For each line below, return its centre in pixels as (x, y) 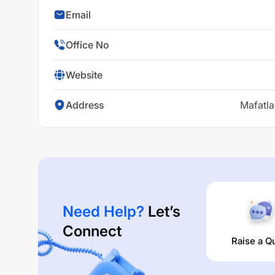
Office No (87, 45)
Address (85, 105)
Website (84, 75)
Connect (92, 231)
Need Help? (103, 211)
